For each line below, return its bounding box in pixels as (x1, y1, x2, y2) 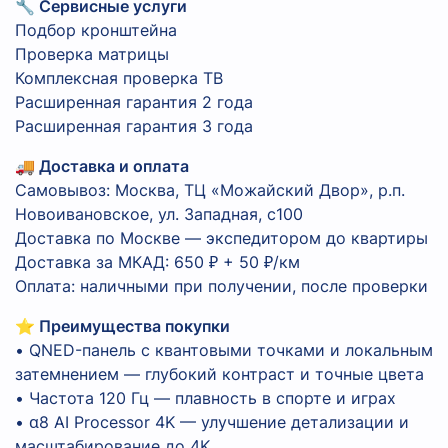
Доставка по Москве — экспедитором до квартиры (15, 228, 428, 249)
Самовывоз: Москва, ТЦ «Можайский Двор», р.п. (15, 180, 405, 201)
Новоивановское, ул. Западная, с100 (15, 204, 303, 225)
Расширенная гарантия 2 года (15, 92, 253, 113)
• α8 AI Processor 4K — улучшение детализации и (15, 412, 409, 433)
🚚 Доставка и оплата (15, 156, 189, 177)
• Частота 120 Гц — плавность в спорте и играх (15, 388, 396, 409)
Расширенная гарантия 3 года (15, 116, 253, 137)
